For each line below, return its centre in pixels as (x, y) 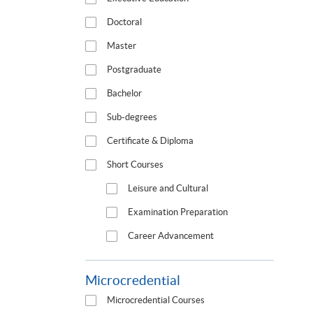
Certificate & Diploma (150, 141)
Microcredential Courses (156, 300)
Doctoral (124, 22)
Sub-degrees (132, 117)
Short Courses (135, 165)
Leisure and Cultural (168, 189)
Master (122, 46)
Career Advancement (171, 236)
